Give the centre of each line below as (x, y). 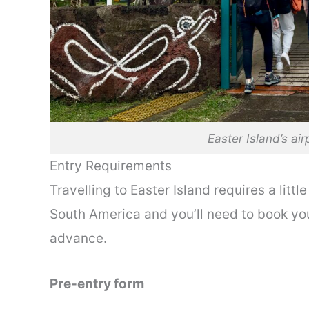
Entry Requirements (111, 166)
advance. (78, 239)
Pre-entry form (97, 283)
